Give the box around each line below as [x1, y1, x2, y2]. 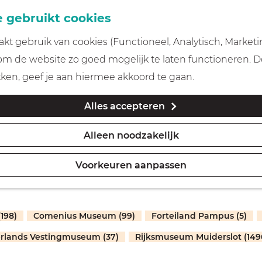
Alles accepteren [84, 101, 165, 112]
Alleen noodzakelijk [83, 130, 179, 141]
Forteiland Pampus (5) [151, 211, 247, 221]
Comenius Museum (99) [33, 211, 135, 221]
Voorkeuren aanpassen [75, 160, 187, 171]
